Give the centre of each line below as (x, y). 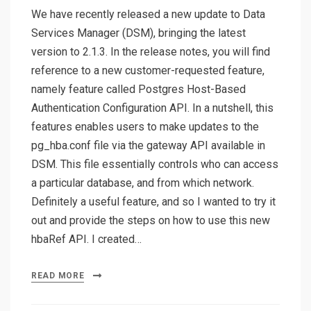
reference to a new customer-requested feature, (148, 71)
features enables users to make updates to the (145, 127)
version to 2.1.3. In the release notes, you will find (151, 52)
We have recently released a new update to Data (148, 15)
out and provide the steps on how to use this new (151, 221)
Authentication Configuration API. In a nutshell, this (152, 108)
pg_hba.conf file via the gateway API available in (148, 146)
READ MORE (58, 276)
